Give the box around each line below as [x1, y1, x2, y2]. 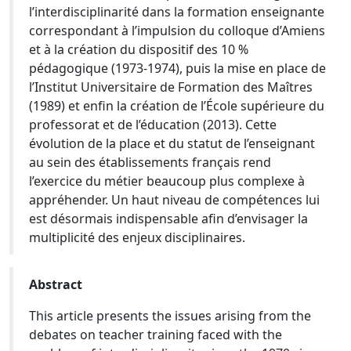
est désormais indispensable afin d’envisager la [29, 210, 308, 227]
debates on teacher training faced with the [29, 326, 282, 343]
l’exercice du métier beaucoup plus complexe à [29, 172, 305, 190]
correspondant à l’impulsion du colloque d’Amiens [29, 22, 325, 39]
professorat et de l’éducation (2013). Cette [29, 116, 277, 133]
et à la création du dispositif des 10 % [29, 41, 248, 58]
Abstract [29, 276, 82, 293]
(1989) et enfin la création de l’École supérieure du [29, 97, 324, 114]
